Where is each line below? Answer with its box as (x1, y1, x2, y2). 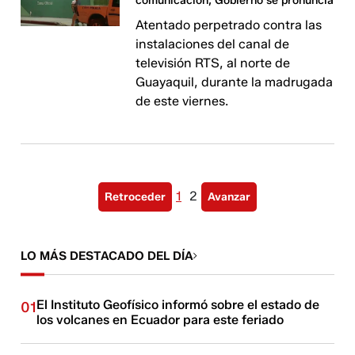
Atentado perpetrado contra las (136, 17, 323, 32)
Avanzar (208, 189, 250, 204)
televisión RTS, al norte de (136, 55, 291, 71)
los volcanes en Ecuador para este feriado (36, 311, 284, 327)
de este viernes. (136, 93, 229, 109)
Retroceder (105, 189, 166, 204)
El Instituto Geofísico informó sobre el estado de (36, 296, 320, 312)
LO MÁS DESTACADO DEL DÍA (21, 248, 194, 263)
